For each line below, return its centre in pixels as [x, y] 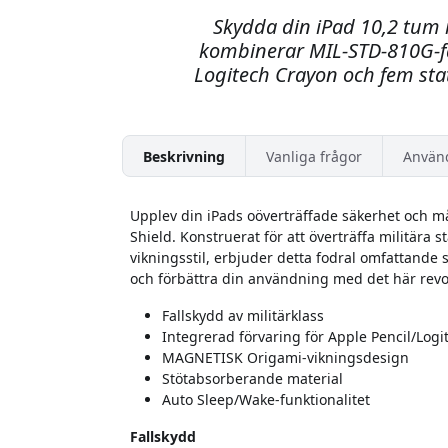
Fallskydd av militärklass [243, 316]
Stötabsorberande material [252, 379]
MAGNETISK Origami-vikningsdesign [285, 358]
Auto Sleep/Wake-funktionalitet [266, 400]
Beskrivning [184, 156]
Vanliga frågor [314, 156]
